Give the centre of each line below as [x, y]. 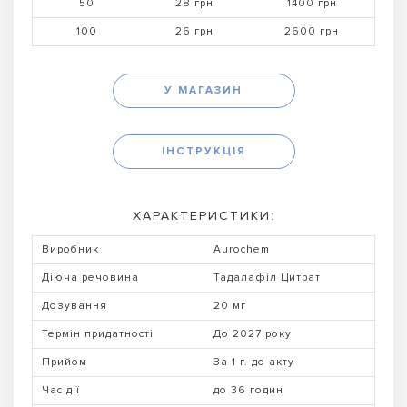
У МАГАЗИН [203, 90]
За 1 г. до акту [254, 362]
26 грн [194, 31]
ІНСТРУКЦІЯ [203, 152]
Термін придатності [98, 333]
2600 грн [312, 31]
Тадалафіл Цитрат [267, 277]
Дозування [74, 305]
